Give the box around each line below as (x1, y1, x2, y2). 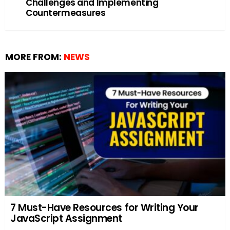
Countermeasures (26, 6, 106, 19)
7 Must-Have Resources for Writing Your (10, 200, 199, 215)
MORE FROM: (5, 50, 64, 63)
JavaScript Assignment (10, 211, 123, 225)
